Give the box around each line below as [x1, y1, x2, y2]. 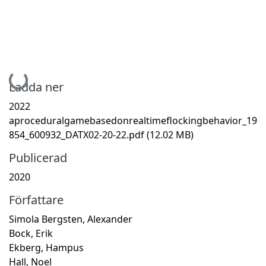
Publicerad [9, 149, 67, 166]
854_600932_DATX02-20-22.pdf [9, 128, 147, 141]
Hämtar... [9, 61, 51, 89]
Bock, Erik [9, 226, 53, 240]
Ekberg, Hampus [9, 240, 84, 254]
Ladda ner [9, 78, 64, 95]
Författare [9, 191, 64, 208]
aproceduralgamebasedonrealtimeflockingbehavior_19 [9, 113, 257, 127]
